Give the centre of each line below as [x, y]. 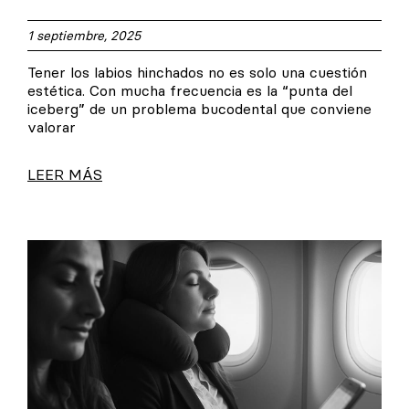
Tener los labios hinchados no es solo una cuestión [197, 73]
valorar [52, 127]
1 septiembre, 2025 [84, 36]
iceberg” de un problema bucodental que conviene [199, 109]
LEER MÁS [65, 175]
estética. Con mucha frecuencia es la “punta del [190, 91]
